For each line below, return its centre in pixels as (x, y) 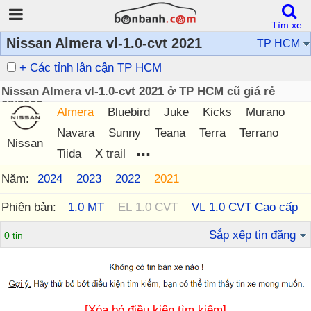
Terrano (259, 133)
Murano (265, 112)
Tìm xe (287, 25)
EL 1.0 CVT (148, 207)
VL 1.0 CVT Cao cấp (245, 207)
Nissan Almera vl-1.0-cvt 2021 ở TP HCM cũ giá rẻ (138, 91)
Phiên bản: (31, 207)
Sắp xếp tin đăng (252, 235)
